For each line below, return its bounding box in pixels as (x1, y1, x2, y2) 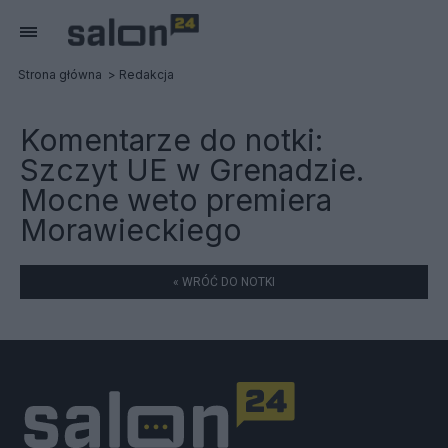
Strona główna (18, 67, 102, 82)
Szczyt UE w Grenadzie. (20, 152, 364, 188)
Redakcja (119, 67, 174, 82)
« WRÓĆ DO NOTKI (173, 275, 275, 289)
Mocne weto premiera (20, 182, 332, 218)
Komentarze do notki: (20, 122, 323, 158)
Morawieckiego (20, 212, 242, 248)
